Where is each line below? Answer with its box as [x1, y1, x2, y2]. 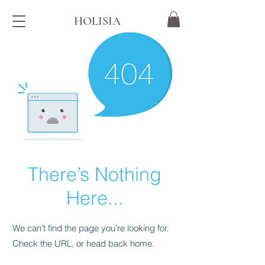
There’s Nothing [28, 163, 161, 186]
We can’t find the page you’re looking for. [12, 222, 169, 234]
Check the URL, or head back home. [12, 238, 154, 250]
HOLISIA [73, 14, 121, 28]
